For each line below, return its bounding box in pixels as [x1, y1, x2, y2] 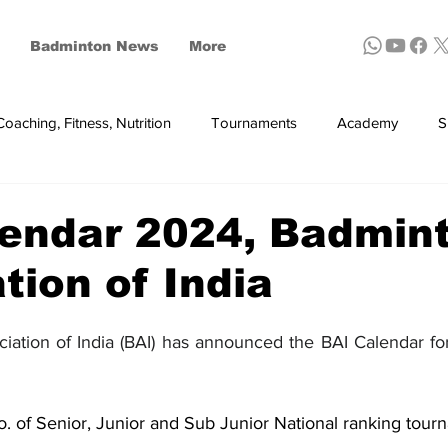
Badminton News [30, 38, 159, 54]
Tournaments [211, 114, 297, 132]
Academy [337, 114, 398, 132]
